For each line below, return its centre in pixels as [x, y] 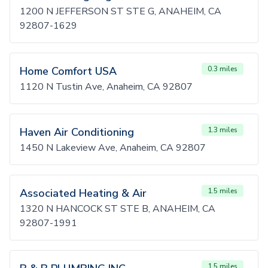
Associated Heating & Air [83, 193]
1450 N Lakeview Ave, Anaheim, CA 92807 [113, 148]
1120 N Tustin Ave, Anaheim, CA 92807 [106, 87]
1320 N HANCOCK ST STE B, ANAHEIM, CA [118, 209]
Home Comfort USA [68, 71]
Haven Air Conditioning [77, 132]
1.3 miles [223, 130]
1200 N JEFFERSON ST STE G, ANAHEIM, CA [121, 11]
